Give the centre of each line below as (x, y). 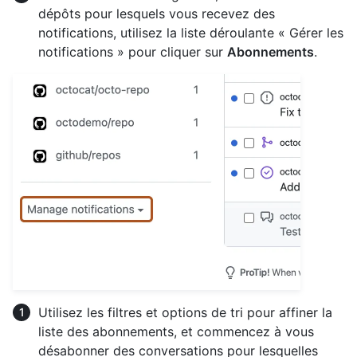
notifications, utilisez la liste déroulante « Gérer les (191, 33)
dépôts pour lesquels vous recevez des (157, 14)
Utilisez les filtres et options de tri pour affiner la (185, 313)
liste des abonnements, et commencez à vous (176, 332)
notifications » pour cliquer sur (133, 52)
